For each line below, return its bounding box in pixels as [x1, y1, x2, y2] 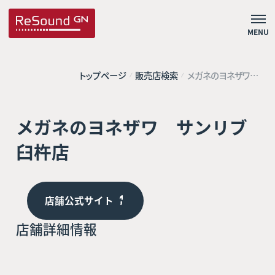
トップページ [79, 68, 127, 82]
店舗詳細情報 [15, 219, 97, 238]
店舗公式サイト [44, 193, 114, 207]
